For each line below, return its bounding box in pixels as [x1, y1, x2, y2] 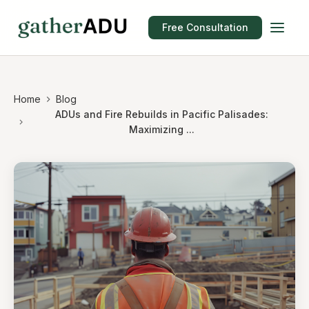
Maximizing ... [129, 123, 195, 135]
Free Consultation [162, 21, 248, 33]
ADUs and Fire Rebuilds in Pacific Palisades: [55, 108, 269, 120]
